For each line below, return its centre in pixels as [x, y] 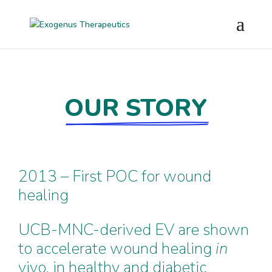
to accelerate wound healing [117, 249]
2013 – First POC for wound [115, 176]
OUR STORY [136, 108]
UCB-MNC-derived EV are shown [134, 230]
